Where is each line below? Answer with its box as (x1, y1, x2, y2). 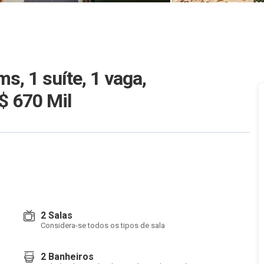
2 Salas (41, 210, 72, 221)
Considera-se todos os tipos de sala (41, 221, 165, 230)
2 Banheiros (41, 251, 94, 262)
